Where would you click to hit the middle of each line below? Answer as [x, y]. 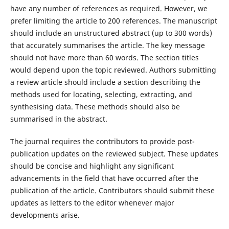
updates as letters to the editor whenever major [92, 203]
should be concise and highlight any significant [92, 166]
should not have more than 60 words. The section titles [104, 58]
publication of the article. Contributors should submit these [112, 191]
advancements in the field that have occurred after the [104, 178]
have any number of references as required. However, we [109, 9]
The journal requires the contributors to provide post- [102, 142]
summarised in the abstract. [59, 119]
